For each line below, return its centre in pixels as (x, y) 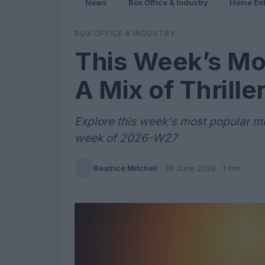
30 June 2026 (190, 168)
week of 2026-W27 (126, 138)
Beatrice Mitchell (126, 168)
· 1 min (228, 168)
